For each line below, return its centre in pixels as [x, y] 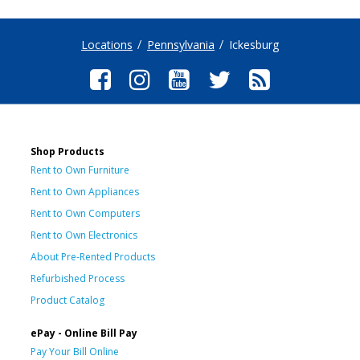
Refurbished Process [78, 278]
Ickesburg [254, 45]
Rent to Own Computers [85, 213]
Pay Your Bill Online [75, 351]
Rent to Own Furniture [80, 170]
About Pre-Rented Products [93, 256]
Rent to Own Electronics [84, 235]
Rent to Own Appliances [85, 191]
